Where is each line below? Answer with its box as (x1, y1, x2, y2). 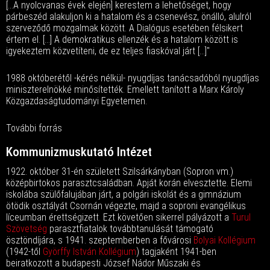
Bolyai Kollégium (193, 234, 256, 246)
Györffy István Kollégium (40, 246, 136, 257)
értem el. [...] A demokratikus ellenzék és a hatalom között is (6, 34, 238, 45)
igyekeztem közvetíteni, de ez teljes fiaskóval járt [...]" (6, 45, 210, 57)
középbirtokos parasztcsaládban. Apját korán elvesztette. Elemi (6, 177, 252, 189)
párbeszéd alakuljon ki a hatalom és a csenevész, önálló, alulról (6, 11, 251, 22)
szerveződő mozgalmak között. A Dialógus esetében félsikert (6, 22, 243, 34)
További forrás (6, 122, 62, 134)
